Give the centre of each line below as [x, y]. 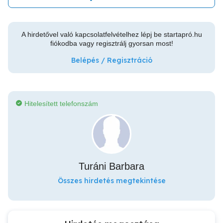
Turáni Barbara [111, 166]
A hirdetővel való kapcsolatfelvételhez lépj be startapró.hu [111, 34]
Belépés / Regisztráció [111, 60]
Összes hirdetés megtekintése [111, 181]
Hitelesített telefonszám [61, 104]
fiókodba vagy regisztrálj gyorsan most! [111, 43]
